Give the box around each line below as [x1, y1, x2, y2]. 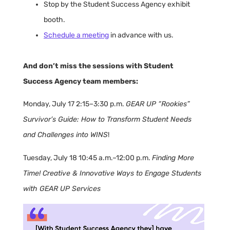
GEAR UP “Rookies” [126, 100, 190, 109]
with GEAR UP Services [23, 184, 101, 193]
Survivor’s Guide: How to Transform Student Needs [23, 115, 191, 124]
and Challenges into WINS [23, 130, 108, 140]
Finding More [152, 153, 194, 162]
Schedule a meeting [44, 30, 109, 40]
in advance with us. [109, 30, 174, 40]
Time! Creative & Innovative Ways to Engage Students [23, 168, 201, 178]
